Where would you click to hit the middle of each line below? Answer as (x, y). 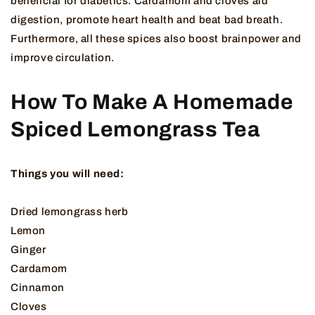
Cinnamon (38, 288)
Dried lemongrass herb (70, 212)
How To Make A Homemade (152, 102)
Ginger (28, 250)
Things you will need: (67, 174)
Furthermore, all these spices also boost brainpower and (156, 39)
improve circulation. (63, 58)
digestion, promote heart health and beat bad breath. (147, 20)
